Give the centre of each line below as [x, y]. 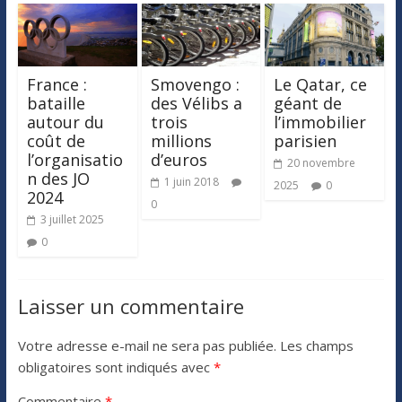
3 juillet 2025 [72, 219]
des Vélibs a [196, 103]
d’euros [179, 159]
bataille [56, 103]
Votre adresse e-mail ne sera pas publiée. [147, 345]
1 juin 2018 [191, 181]
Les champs [316, 345]
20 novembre [322, 162]
